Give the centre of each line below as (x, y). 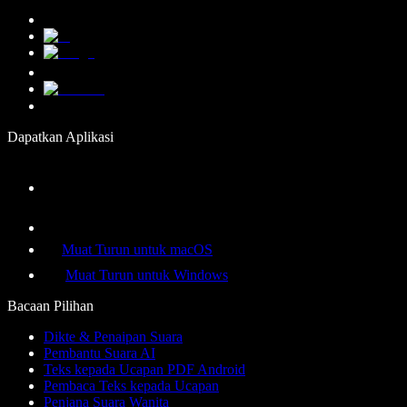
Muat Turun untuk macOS (137, 249)
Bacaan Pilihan (50, 305)
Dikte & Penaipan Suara (113, 336)
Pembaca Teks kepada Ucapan (131, 385)
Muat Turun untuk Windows (147, 274)
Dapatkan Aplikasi (60, 136)
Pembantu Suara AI (99, 352)
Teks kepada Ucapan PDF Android (144, 369)
